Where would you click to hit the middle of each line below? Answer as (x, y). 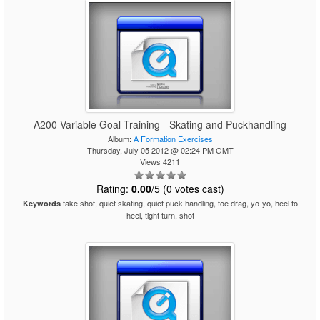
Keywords (41, 203)
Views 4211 (160, 161)
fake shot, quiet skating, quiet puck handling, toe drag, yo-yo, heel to (179, 203)
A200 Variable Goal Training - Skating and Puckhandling (160, 124)
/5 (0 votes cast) (187, 189)
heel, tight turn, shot (160, 215)
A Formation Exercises (173, 139)
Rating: (114, 189)
